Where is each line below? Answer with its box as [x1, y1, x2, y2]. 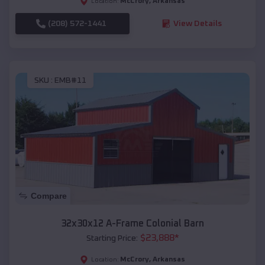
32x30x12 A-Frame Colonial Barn [61, 219, 204, 229]
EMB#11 [54, 76, 86, 85]
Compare [31, 191, 67, 201]
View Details [173, 19, 222, 28]
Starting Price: [86, 234, 138, 243]
